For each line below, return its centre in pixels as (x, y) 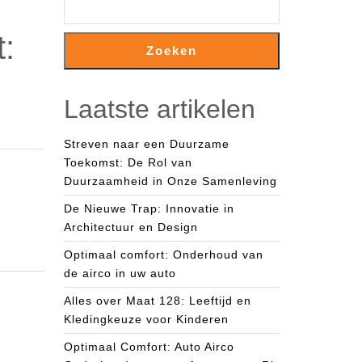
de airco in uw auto (120, 273)
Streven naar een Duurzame (147, 144)
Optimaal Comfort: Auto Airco (149, 347)
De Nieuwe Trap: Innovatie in (149, 208)
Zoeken (172, 51)
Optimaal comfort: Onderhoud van (164, 255)
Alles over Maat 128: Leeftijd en (158, 301)
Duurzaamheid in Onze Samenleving (170, 181)
